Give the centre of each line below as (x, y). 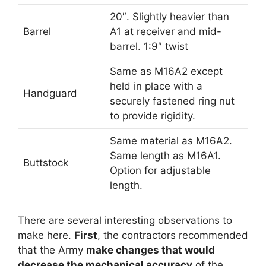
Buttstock (46, 162)
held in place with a (156, 86)
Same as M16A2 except (166, 71)
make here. (46, 235)
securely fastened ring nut (172, 101)
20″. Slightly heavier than (170, 16)
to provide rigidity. (153, 115)
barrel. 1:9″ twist (149, 46)
